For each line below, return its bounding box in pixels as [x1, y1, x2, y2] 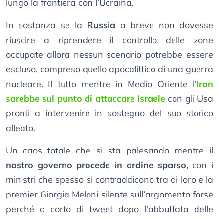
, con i [186, 159, 214, 171]
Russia [87, 20, 120, 31]
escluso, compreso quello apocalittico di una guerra [6, 64, 213, 75]
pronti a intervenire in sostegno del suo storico [6, 108, 213, 119]
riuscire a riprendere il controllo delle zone [6, 34, 213, 46]
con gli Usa [165, 93, 213, 105]
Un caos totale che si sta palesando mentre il [6, 145, 213, 156]
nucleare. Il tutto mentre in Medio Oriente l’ [6, 78, 197, 90]
